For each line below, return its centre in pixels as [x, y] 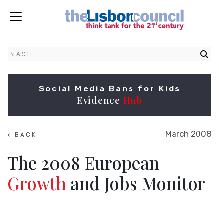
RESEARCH [30, 153]
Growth [37, 183]
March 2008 [188, 134]
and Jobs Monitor [136, 183]
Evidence [100, 100]
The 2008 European [83, 163]
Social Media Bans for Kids [109, 88]
